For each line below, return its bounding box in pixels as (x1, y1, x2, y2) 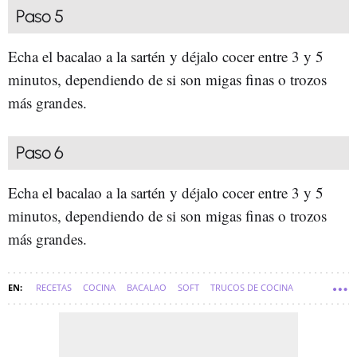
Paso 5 (16, 5, 63, 27)
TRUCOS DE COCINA (210, 280, 293, 293)
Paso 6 (16, 141, 63, 163)
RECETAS (36, 280, 72, 293)
